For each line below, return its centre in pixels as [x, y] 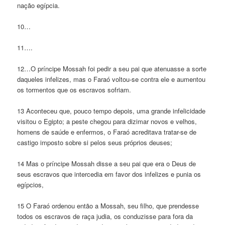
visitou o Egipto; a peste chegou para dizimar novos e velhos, [107, 122]
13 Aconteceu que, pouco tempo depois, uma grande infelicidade [111, 111]
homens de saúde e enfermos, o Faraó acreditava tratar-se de [107, 132]
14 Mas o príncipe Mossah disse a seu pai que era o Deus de [107, 164]
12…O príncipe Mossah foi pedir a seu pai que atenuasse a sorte [112, 69]
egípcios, [31, 185]
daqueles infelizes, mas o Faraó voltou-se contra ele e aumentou [111, 79]
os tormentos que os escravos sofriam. [74, 90]
